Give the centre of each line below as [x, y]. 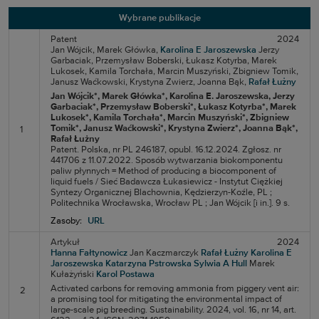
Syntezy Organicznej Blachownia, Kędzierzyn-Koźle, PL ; [161, 193]
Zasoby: [66, 221]
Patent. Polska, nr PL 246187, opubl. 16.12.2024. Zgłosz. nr [166, 150]
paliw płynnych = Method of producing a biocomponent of [163, 171]
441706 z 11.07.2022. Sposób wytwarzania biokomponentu [167, 161]
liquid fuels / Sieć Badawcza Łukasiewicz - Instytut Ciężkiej [167, 182]
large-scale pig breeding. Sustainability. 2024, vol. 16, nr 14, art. [173, 310]
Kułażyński [72, 274]
